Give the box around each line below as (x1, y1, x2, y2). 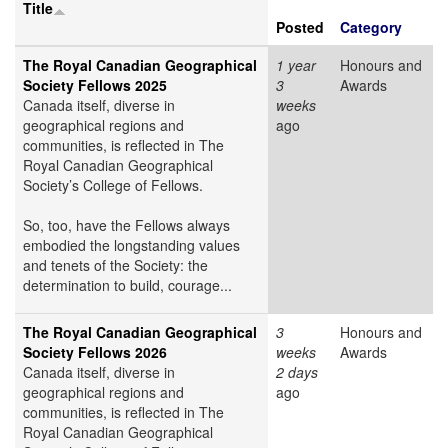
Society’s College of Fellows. (23, 175, 203, 196)
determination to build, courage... (23, 275, 232, 296)
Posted (276, 17, 324, 38)
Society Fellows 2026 (23, 342, 167, 363)
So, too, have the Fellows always (23, 215, 230, 236)
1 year (276, 55, 316, 76)
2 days (276, 362, 318, 383)
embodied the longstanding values (23, 235, 240, 256)
